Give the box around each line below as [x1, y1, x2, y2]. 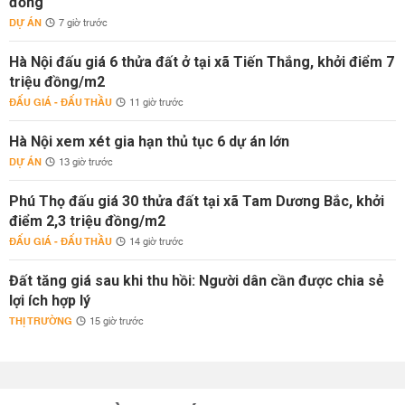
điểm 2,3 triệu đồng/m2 [9, 212, 165, 230]
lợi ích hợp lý [9, 292, 90, 309]
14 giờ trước [129, 233, 184, 251]
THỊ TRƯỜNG [9, 312, 72, 331]
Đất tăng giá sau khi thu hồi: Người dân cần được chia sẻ [9, 272, 384, 289]
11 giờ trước [129, 94, 184, 112]
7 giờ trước [59, 14, 108, 33]
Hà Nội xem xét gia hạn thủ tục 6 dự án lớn [9, 133, 289, 150]
